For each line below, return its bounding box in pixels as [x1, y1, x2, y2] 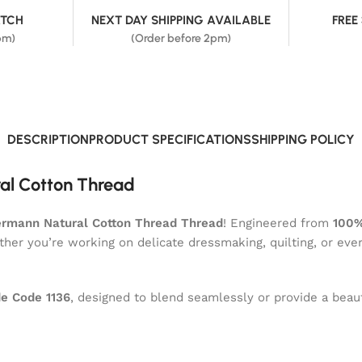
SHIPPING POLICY [251, 131, 355, 147]
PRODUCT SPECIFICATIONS [89, 131, 251, 147]
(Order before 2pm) [131, 31, 231, 45]
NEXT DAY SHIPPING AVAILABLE [91, 12, 271, 27]
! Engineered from [223, 215, 333, 230]
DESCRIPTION [7, 131, 89, 147]
